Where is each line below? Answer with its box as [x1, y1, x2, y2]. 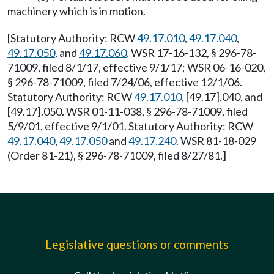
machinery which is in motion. [7, 4, 146, 18]
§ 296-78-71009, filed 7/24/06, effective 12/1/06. [7, 75, 242, 89]
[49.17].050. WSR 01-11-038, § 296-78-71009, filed [7, 105, 248, 118]
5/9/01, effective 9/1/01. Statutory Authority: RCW [7, 119, 253, 133]
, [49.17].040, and [182, 90, 262, 103]
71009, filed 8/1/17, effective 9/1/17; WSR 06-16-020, [7, 61, 265, 74]
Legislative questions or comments [45, 237, 229, 251]
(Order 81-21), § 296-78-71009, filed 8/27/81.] [7, 149, 226, 162]
